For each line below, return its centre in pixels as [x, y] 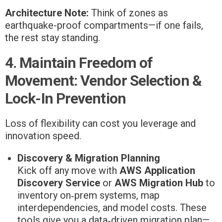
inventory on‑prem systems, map [88, 195]
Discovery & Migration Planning [89, 158]
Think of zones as [128, 13]
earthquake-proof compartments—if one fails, [104, 26]
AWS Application [157, 171]
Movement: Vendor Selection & [103, 81]
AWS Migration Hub [159, 183]
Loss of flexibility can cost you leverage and [100, 124]
